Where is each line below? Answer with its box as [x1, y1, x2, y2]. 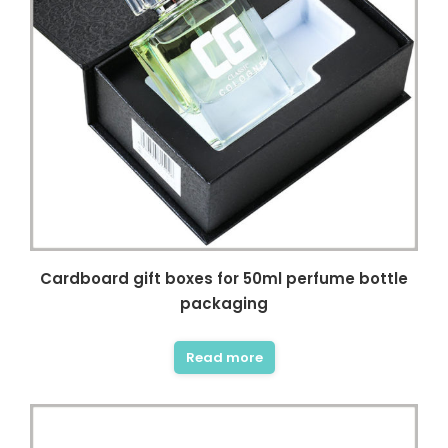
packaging [180, 293, 268, 314]
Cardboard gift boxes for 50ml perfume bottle [40, 268, 408, 289]
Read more [185, 348, 263, 367]
